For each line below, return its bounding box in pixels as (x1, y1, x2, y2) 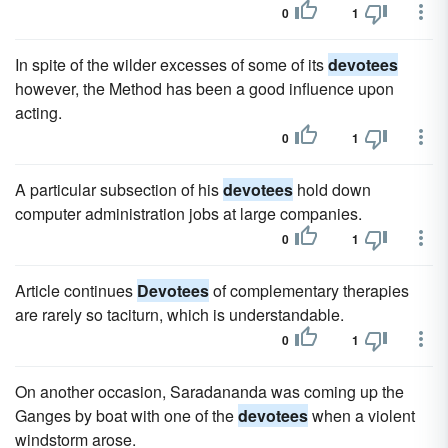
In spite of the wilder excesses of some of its (15, 53, 328, 76)
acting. (15, 101, 62, 124)
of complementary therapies (209, 279, 409, 302)
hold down (293, 178, 371, 201)
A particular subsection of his (15, 178, 223, 201)
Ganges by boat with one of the (15, 404, 238, 427)
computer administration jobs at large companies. (15, 202, 362, 225)
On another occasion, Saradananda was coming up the (15, 380, 404, 403)
